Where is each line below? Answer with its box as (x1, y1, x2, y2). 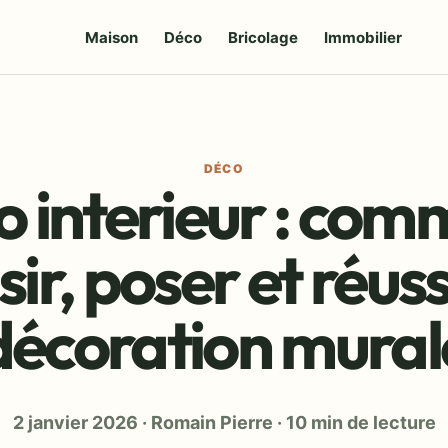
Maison (85, 27, 139, 47)
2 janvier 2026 (12, 412, 138, 433)
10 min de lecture (285, 412, 436, 433)
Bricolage (228, 27, 299, 47)
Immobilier (324, 27, 403, 47)
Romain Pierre (150, 412, 273, 433)
